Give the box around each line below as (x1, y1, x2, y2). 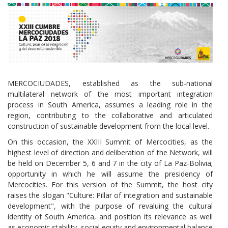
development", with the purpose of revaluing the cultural (8, 201, 213, 211)
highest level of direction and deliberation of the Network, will (8, 147, 213, 157)
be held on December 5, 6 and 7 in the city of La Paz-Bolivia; (8, 158, 213, 168)
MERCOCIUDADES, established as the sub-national (8, 78, 213, 88)
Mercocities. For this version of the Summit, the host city (8, 179, 213, 189)
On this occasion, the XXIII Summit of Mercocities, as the (8, 136, 213, 147)
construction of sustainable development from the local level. (8, 121, 209, 131)
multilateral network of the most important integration (8, 89, 213, 99)
